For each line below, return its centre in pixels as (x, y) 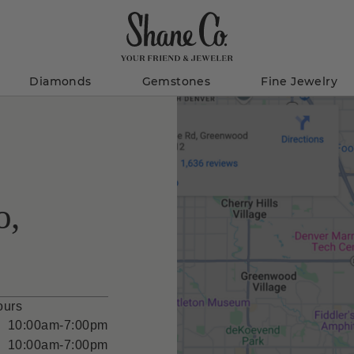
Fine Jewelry (299, 81)
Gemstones (176, 81)
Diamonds (60, 81)
